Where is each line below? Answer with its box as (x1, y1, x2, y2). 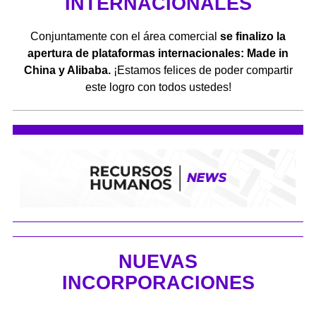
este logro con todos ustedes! (85, 80, 231, 93)
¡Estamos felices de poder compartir (110, 63, 293, 76)
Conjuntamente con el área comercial (30, 30, 220, 42)
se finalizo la (220, 30, 286, 42)
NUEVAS (119, 250, 197, 272)
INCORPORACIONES (61, 272, 255, 293)
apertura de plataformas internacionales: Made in (28, 47, 288, 59)
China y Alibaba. (23, 63, 111, 76)
